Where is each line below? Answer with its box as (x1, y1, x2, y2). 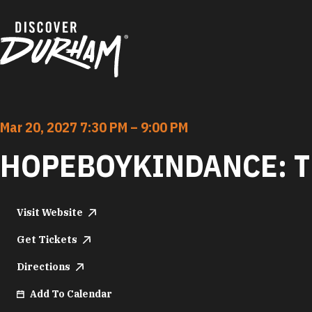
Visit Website (17, 206, 83, 219)
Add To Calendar (29, 288, 112, 301)
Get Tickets (17, 233, 77, 247)
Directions (17, 260, 70, 274)
